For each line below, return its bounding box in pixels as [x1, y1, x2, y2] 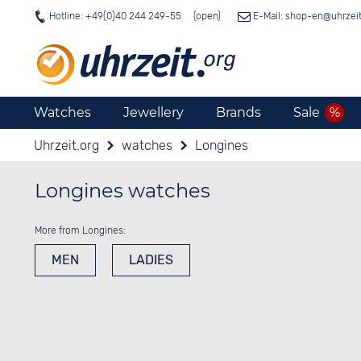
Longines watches [34, 179, 210, 202]
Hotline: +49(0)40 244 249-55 [47, 10, 184, 22]
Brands [216, 105, 261, 120]
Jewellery [123, 105, 184, 120]
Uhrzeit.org [34, 138, 99, 153]
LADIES [128, 252, 173, 268]
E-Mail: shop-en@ [251, 10, 331, 22]
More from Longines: [34, 225, 126, 236]
